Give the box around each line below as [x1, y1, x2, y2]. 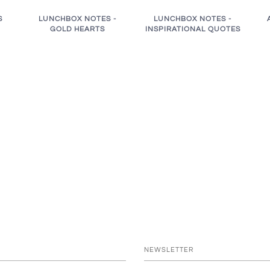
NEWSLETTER [144, 246, 193, 253]
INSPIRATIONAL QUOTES [145, 25, 240, 33]
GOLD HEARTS [49, 25, 105, 33]
